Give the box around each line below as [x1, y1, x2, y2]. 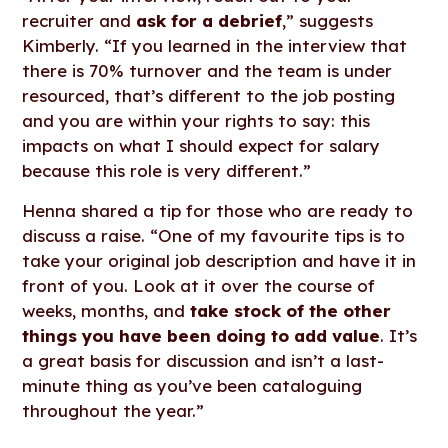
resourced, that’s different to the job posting [22, 84, 396, 106]
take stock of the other [190, 299, 392, 321]
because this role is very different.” [22, 159, 312, 181]
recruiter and [22, 9, 137, 31]
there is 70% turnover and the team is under [22, 59, 393, 81]
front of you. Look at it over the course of [22, 274, 376, 296]
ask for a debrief [136, 9, 283, 31]
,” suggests [282, 9, 374, 31]
